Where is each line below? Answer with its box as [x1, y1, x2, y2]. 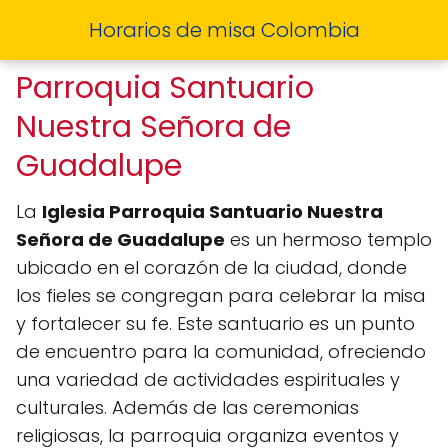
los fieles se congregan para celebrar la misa [16, 283, 426, 308]
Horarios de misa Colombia [88, 16, 360, 44]
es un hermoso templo [225, 227, 432, 252]
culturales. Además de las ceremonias [16, 395, 359, 420]
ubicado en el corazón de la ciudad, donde [16, 255, 407, 280]
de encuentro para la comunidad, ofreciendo [16, 339, 426, 364]
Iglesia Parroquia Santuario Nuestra [42, 199, 383, 224]
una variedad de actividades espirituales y [16, 367, 400, 392]
